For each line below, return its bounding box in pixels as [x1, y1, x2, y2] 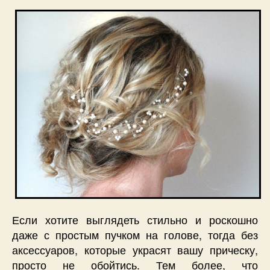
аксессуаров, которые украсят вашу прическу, [12, 242, 258, 258]
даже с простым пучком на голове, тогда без [12, 227, 258, 243]
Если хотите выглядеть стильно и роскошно [12, 212, 258, 228]
